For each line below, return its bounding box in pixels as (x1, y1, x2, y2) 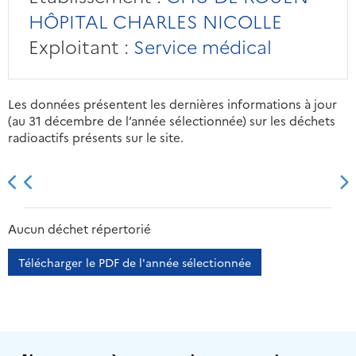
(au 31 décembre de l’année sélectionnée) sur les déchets (8, 112, 335, 130)
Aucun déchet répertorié (8, 220, 151, 238)
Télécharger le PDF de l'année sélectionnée (18, 254, 251, 271)
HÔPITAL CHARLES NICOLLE (28, 8, 282, 34)
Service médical (128, 33, 272, 60)
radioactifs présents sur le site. (8, 129, 184, 146)
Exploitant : (28, 33, 129, 60)
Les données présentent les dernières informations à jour (8, 95, 337, 113)
